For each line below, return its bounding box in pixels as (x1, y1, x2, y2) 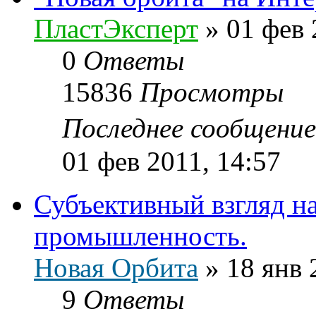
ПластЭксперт (34, 13, 198, 44)
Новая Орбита (34, 252, 198, 283)
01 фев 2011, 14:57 (62, 145, 281, 176)
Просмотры (140, 76, 284, 107)
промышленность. (34, 220, 247, 251)
